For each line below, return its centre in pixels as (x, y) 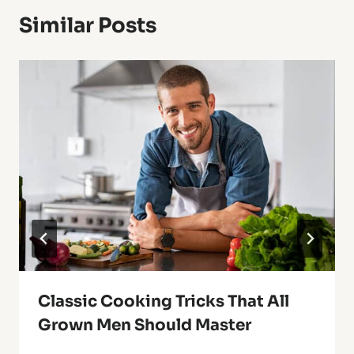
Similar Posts (88, 25)
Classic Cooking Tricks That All (164, 301)
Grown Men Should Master (145, 325)
